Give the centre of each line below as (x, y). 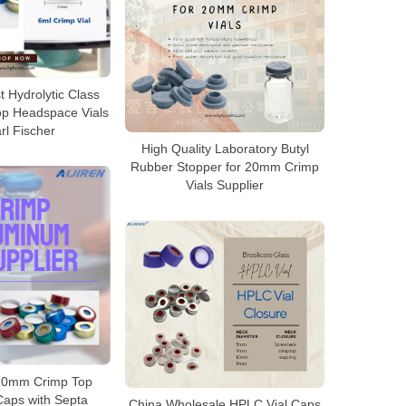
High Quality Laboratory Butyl (225, 149)
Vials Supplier (225, 185)
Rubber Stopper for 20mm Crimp (225, 167)
